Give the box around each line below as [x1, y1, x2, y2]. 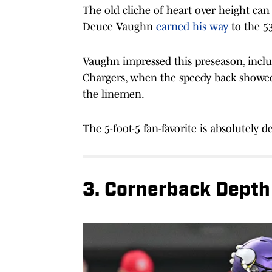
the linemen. [83, 87, 144, 100]
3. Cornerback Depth [83, 180, 270, 200]
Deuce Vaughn [83, 20, 156, 33]
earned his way [156, 20, 228, 33]
